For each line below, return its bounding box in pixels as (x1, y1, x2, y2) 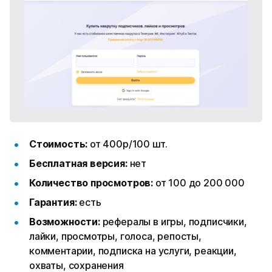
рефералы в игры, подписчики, (102, 215, 247, 228)
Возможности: (29, 215, 103, 228)
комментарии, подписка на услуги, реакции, (29, 244, 237, 257)
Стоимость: (29, 137, 90, 150)
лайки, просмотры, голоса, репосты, (29, 229, 202, 242)
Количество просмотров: (29, 176, 155, 189)
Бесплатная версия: (29, 157, 130, 169)
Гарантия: (29, 195, 80, 208)
